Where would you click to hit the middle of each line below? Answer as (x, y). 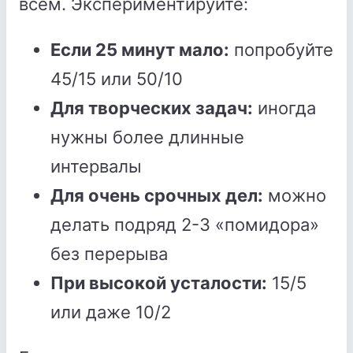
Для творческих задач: (152, 108)
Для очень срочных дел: (157, 195)
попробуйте (281, 50)
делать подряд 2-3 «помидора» (185, 225)
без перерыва (109, 254)
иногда (284, 108)
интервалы (96, 166)
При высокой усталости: (159, 283)
